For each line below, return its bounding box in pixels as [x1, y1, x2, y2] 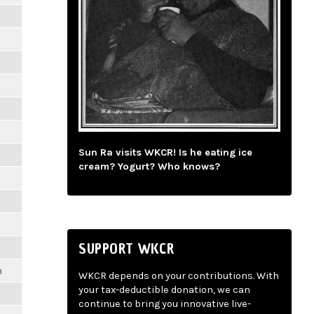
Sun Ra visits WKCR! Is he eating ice [78, 146, 252, 159]
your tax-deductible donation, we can [78, 284, 250, 296]
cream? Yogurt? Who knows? [78, 161, 220, 173]
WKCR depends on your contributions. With [78, 270, 279, 282]
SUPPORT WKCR [78, 238, 175, 259]
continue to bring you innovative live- [78, 298, 251, 310]
